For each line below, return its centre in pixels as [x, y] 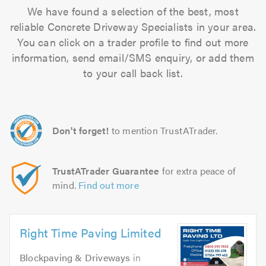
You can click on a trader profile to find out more [133, 42]
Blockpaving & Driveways [75, 257]
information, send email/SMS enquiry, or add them [133, 57]
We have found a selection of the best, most [133, 11]
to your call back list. [133, 73]
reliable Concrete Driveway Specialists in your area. [133, 26]
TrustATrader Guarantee [106, 171]
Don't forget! [81, 130]
